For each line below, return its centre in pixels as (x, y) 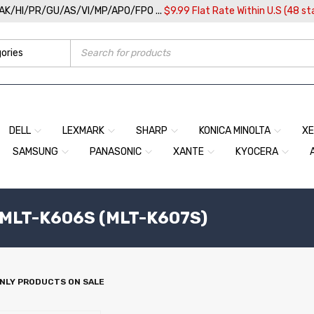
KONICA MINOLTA (235, 131)
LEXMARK (83, 131)
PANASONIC (116, 152)
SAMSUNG (35, 152)
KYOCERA (257, 152)
